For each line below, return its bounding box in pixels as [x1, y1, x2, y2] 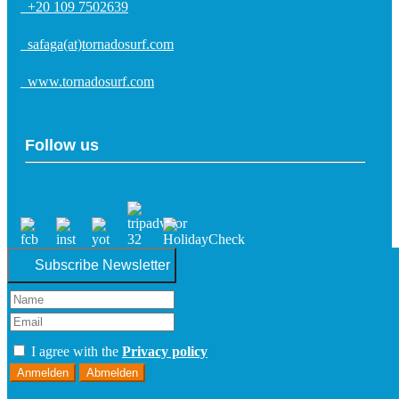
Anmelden [17, 366, 69, 380]
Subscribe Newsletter [35, 257, 170, 273]
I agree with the [28, 344, 122, 360]
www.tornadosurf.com [20, 74, 154, 90]
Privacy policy [122, 344, 208, 360]
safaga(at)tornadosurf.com [20, 37, 174, 53]
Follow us [25, 136, 99, 155]
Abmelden [86, 366, 138, 380]
